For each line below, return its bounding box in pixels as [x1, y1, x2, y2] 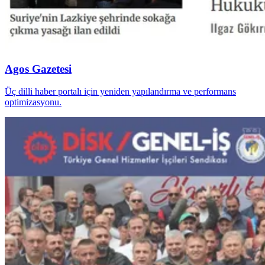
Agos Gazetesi [5, 62, 72, 75]
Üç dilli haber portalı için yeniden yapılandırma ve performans [5, 86, 236, 97]
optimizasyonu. [5, 97, 62, 108]
